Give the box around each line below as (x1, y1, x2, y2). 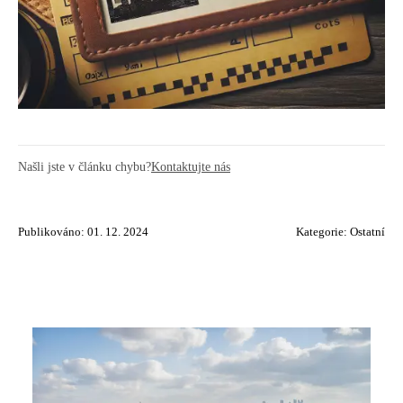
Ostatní (350, 226, 385, 238)
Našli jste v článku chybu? (18, 159, 151, 174)
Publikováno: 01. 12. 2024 (18, 226, 148, 238)
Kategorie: (296, 226, 350, 238)
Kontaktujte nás (151, 159, 230, 174)
